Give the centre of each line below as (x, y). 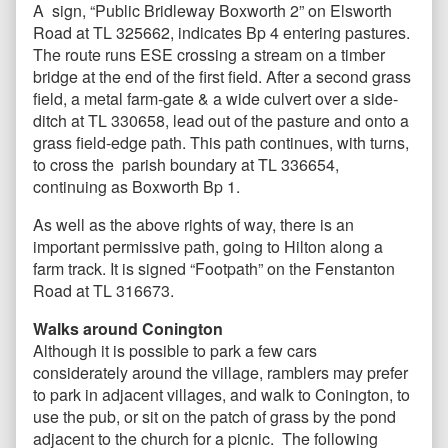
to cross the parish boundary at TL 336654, (186, 165)
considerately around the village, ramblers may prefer (220, 373)
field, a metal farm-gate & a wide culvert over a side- (215, 99)
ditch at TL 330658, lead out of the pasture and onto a (223, 121)
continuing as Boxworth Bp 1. (136, 187)
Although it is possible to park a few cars (175, 351)
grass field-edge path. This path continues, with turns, (221, 143)
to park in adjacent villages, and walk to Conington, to (221, 395)
